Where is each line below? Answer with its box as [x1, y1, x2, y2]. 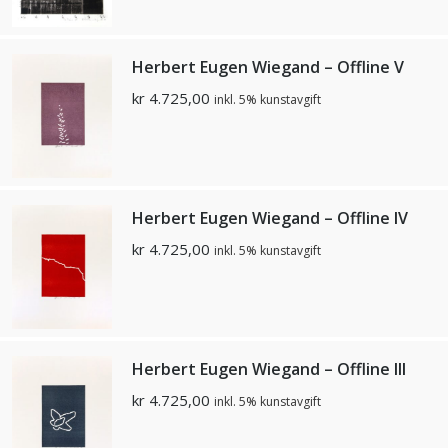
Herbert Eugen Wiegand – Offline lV [132, 207, 408, 230]
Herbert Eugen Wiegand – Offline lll [132, 357, 406, 380]
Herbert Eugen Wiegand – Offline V [132, 56, 404, 79]
